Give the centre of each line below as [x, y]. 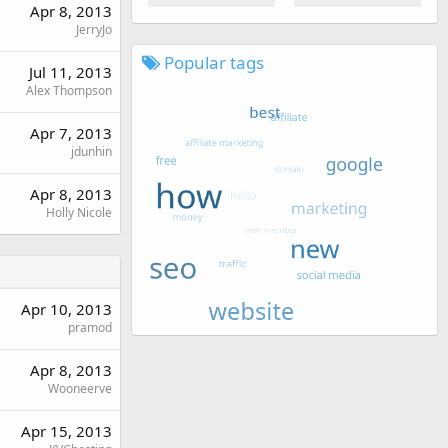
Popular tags [212, 62]
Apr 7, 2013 [71, 132]
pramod [90, 327]
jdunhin [91, 151]
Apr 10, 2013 [66, 308]
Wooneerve [80, 388]
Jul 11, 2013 [70, 71]
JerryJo [94, 29]
